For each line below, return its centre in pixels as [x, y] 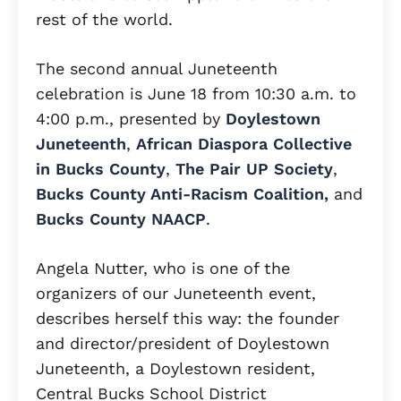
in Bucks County [101, 169]
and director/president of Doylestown [183, 344]
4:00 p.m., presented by [131, 119]
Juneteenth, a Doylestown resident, [175, 369]
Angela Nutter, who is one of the [163, 269]
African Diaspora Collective [244, 144]
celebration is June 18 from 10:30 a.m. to [196, 94]
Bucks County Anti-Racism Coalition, [182, 194]
